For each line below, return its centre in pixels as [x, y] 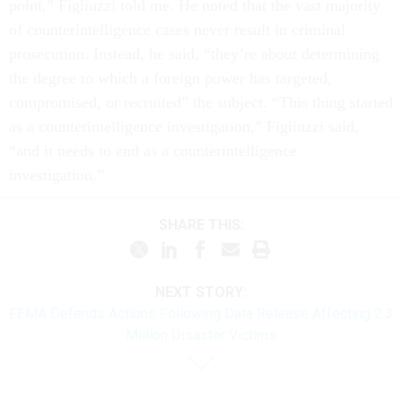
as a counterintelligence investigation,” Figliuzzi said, [184, 127]
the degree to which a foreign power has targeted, [170, 78]
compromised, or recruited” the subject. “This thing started [201, 102]
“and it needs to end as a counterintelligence [153, 151]
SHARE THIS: [205, 224]
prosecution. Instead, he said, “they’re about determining [194, 54]
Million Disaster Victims [201, 335]
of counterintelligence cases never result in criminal [177, 30]
